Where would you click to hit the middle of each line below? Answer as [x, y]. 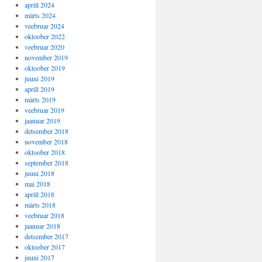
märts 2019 [40, 99]
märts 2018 [40, 205]
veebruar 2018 [44, 215]
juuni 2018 [39, 173]
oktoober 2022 [44, 36]
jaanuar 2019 [42, 120]
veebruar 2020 [44, 47]
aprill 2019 [39, 89]
